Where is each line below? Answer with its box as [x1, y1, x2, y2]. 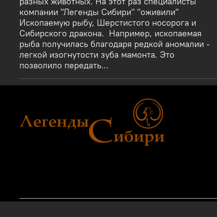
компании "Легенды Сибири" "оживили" [19, 6, 179, 17]
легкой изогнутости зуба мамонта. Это [19, 49, 174, 60]
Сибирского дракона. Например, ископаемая [19, 28, 201, 39]
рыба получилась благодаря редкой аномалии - [19, 38, 210, 49]
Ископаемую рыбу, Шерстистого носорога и [19, 17, 196, 28]
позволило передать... [19, 60, 108, 71]
